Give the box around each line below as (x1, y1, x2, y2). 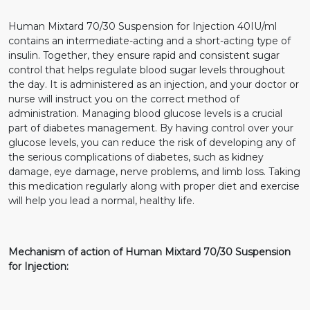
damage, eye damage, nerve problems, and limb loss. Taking (8, 165, 300, 178)
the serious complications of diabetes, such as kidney (8, 150, 264, 163)
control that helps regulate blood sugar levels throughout (8, 63, 285, 76)
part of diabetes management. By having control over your (8, 121, 293, 134)
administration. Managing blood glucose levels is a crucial (8, 107, 282, 120)
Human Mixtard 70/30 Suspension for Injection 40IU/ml (8, 19, 277, 33)
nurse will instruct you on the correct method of (8, 92, 239, 105)
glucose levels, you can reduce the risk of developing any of (8, 136, 295, 149)
